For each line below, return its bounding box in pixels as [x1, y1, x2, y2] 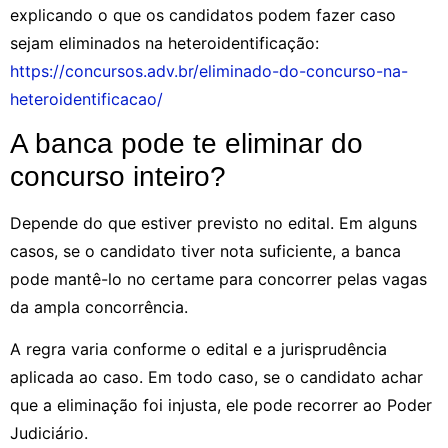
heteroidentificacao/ [10, 88, 163, 109]
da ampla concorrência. [10, 297, 188, 318]
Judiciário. [10, 423, 88, 444]
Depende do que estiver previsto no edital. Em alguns [10, 213, 417, 234]
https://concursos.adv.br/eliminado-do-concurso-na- [10, 60, 408, 81]
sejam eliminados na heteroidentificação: [10, 32, 319, 53]
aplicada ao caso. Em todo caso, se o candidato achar [10, 367, 423, 388]
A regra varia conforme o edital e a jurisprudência [10, 339, 387, 360]
